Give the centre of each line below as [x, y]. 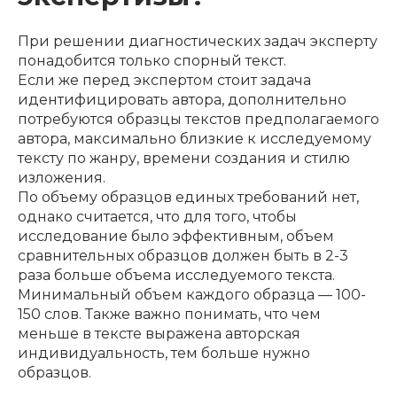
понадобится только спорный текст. [152, 60]
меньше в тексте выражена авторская [159, 333]
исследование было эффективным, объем [176, 236]
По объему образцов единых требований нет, [188, 197]
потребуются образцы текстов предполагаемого [198, 119]
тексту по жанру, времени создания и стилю [184, 158]
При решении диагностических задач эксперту [198, 41]
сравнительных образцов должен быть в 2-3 [183, 255]
